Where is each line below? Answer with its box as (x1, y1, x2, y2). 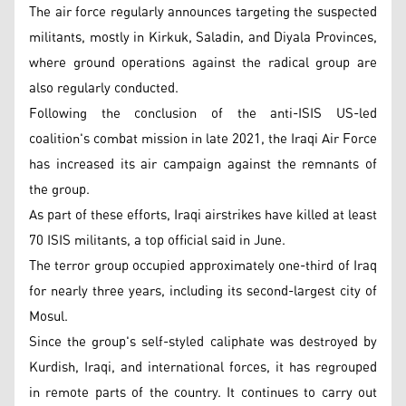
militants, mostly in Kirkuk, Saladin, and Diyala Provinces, (29, 24, 377, 51)
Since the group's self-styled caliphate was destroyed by (29, 328, 377, 355)
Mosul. (29, 303, 68, 330)
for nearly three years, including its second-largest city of (29, 277, 377, 304)
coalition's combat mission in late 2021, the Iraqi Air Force (29, 125, 377, 152)
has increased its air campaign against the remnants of (29, 150, 377, 178)
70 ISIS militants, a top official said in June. (29, 227, 285, 254)
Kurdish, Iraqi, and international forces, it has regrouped (29, 353, 377, 381)
